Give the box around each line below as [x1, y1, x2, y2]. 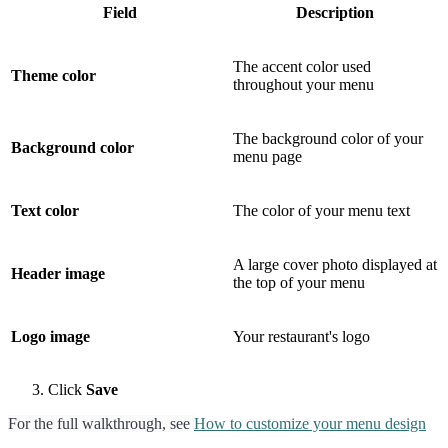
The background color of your [233, 130, 423, 148]
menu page [233, 148, 302, 166]
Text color [11, 202, 79, 220]
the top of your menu [233, 274, 365, 292]
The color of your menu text [233, 202, 410, 220]
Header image [11, 265, 105, 283]
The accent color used [233, 58, 371, 76]
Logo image [11, 328, 90, 346]
